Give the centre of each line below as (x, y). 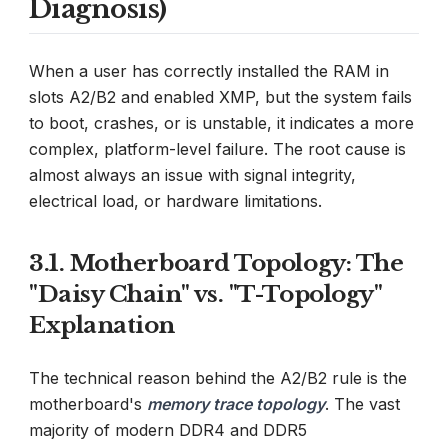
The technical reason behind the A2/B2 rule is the (218, 377)
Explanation (102, 324)
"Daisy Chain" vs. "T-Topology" (206, 293)
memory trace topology (236, 403)
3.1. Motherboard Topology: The (216, 262)
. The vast (362, 403)
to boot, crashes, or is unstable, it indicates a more (221, 122)
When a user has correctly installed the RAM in (209, 70)
